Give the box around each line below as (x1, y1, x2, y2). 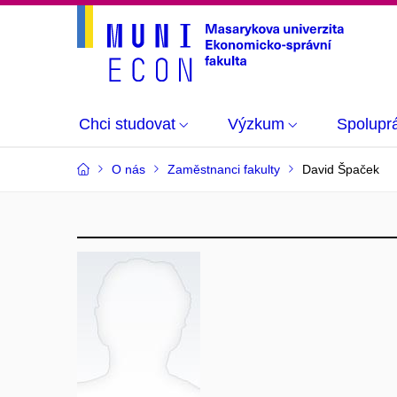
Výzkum (228, 115, 284, 133)
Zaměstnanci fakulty (167, 162, 280, 176)
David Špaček (302, 162, 379, 176)
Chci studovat (79, 115, 175, 133)
